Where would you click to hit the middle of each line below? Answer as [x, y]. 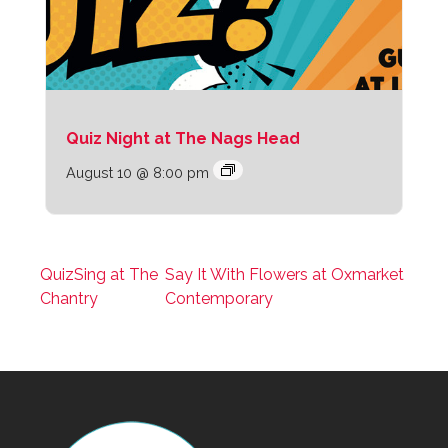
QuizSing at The [99, 274]
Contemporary [218, 298]
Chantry [69, 298]
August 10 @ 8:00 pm [137, 172]
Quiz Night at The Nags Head [182, 138]
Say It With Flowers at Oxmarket [284, 274]
